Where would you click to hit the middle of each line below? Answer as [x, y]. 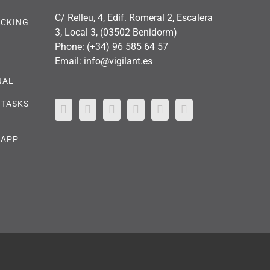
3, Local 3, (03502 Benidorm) [116, 32]
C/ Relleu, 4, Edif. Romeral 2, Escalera [134, 17]
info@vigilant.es [118, 61]
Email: [69, 61]
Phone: [71, 46]
